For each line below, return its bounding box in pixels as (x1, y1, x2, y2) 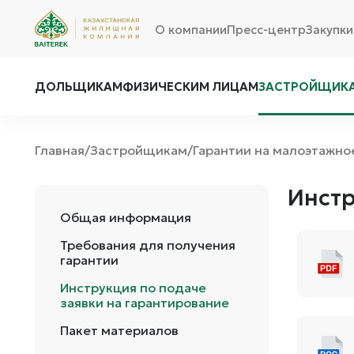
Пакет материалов (60, 322, 179, 338)
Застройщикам (90, 141, 187, 158)
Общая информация (60, 209, 191, 225)
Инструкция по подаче (60, 280, 206, 296)
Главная (35, 141, 85, 158)
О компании (155, 22, 227, 38)
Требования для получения (60, 237, 235, 253)
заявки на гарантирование (60, 295, 229, 311)
